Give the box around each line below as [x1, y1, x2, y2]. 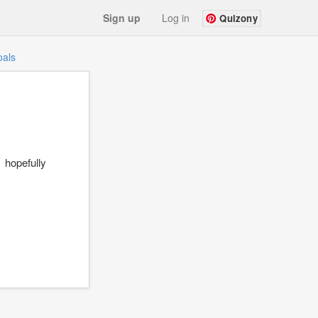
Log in [162, 11, 190, 25]
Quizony [219, 11, 258, 25]
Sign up [103, 11, 141, 25]
